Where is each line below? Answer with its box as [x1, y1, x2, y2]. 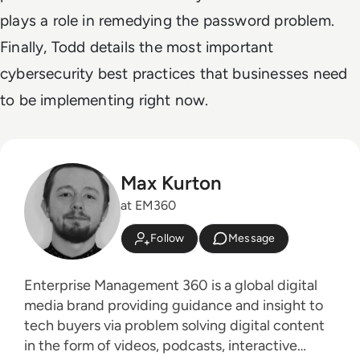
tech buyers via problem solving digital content [24, 317, 325, 334]
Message [227, 231, 276, 245]
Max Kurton [121, 170, 222, 194]
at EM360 [121, 197, 176, 213]
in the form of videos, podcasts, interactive [24, 337, 297, 354]
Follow [150, 231, 185, 245]
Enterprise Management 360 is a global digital [24, 276, 317, 294]
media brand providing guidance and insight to [24, 297, 323, 314]
